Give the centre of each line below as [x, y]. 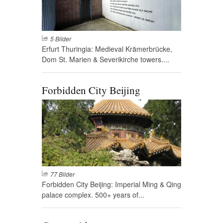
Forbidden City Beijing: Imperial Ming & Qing [111, 184]
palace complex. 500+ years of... [93, 194]
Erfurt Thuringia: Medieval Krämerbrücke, [107, 49]
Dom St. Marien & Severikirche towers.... [106, 59]
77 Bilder [62, 174]
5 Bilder [61, 39]
